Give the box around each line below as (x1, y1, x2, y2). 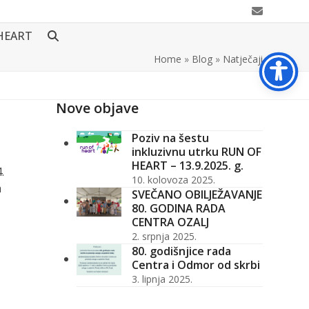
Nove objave (55, 99, 139, 117)
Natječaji (222, 52, 263, 66)
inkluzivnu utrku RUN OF (131, 144, 261, 159)
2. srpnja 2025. (131, 230, 197, 243)
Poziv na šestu (131, 130, 209, 146)
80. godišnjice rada (131, 243, 231, 259)
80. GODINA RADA (131, 201, 226, 216)
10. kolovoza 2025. (131, 173, 215, 186)
